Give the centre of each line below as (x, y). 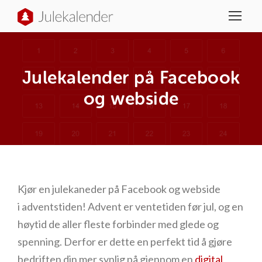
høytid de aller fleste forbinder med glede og (118, 224)
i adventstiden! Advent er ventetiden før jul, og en (130, 206)
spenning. (41, 242)
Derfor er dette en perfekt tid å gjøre (148, 242)
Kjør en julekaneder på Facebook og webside (119, 189)
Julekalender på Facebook (131, 78)
